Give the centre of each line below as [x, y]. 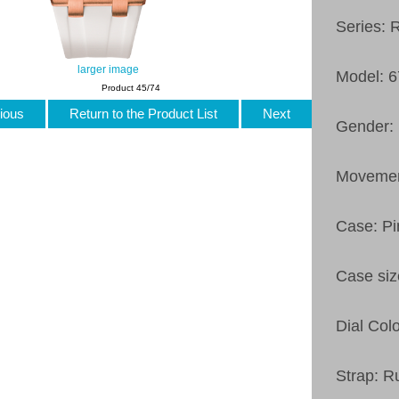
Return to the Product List [143, 113]
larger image [108, 69]
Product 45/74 [131, 87]
